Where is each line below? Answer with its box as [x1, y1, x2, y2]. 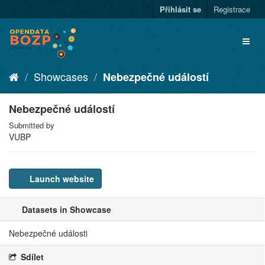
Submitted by [9, 119, 54, 131]
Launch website [27, 173, 94, 185]
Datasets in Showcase [20, 203, 111, 215]
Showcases [34, 69, 88, 84]
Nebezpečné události [9, 227, 88, 239]
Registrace [214, 4, 250, 15]
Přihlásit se [160, 4, 201, 15]
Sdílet [18, 251, 44, 263]
